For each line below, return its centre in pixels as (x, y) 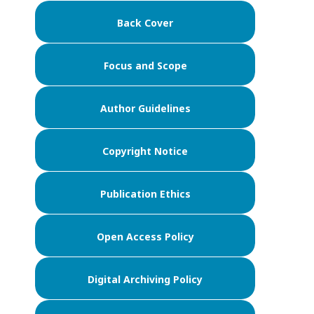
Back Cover (145, 22)
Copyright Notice (145, 151)
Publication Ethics (145, 193)
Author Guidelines (145, 108)
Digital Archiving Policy (145, 279)
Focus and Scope (145, 65)
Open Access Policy (145, 236)
